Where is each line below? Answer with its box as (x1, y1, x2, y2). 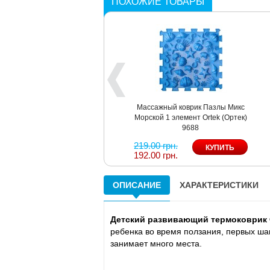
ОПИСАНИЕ (113, 180, 161, 190)
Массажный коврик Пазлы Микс (136, 102, 245, 111)
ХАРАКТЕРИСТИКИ (180, 180, 259, 190)
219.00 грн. (134, 140, 178, 151)
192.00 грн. (134, 149, 178, 160)
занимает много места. (110, 238, 202, 248)
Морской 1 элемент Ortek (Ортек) (134, 113, 247, 122)
